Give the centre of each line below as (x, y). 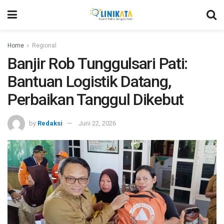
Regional (44, 45)
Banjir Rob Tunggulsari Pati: (98, 63)
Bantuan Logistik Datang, (89, 81)
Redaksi (50, 123)
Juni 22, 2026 (97, 123)
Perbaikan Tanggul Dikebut (95, 99)
